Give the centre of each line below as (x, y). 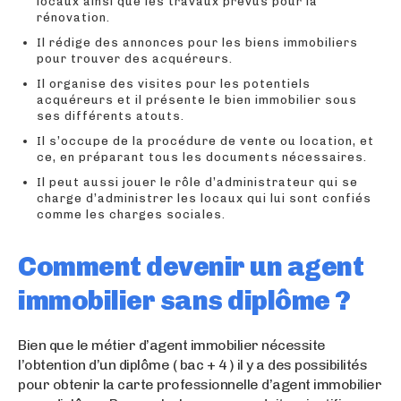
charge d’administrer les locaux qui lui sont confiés (204, 198)
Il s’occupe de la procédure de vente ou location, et (205, 141)
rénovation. (73, 17)
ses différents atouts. (111, 115)
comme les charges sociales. (131, 214)
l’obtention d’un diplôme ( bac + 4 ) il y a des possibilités (192, 364)
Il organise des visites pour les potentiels (174, 83)
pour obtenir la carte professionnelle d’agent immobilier (200, 384)
